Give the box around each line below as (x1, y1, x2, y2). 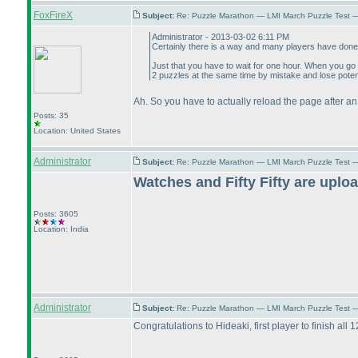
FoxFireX (34, 10, 73, 21)
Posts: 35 (34, 111, 69, 120)
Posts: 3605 (34, 209, 78, 218)
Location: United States (34, 126, 121, 135)
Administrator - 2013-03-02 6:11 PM (152, 32, 289, 42)
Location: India (34, 225, 89, 233)
